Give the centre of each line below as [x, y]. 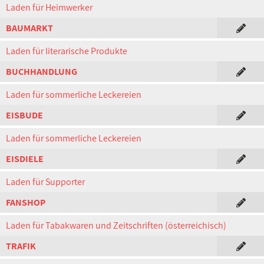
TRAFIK [21, 246]
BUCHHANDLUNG [42, 72]
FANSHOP [26, 202]
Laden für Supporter [45, 182]
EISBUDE [24, 115]
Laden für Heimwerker [49, 7]
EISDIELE [25, 159]
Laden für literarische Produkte [67, 51]
